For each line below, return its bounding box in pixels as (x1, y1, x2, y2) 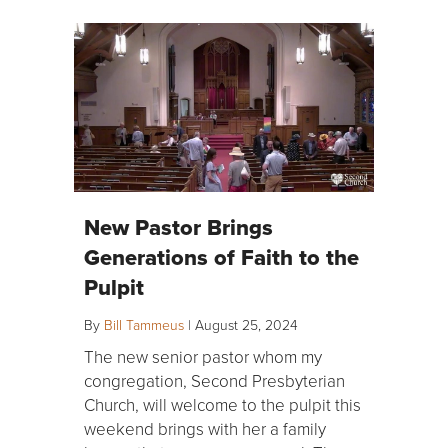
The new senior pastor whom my (84, 345, 322, 369)
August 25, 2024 (195, 315, 298, 335)
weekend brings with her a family (84, 417, 326, 441)
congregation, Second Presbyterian (84, 369, 345, 393)
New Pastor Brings (84, 211, 273, 244)
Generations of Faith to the (84, 241, 359, 274)
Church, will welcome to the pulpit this (84, 393, 361, 417)
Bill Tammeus (104, 315, 184, 335)
